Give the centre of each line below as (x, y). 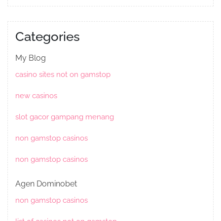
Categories (48, 37)
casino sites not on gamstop (63, 75)
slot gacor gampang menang (65, 117)
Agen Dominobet (46, 184)
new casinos (36, 96)
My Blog (31, 58)
